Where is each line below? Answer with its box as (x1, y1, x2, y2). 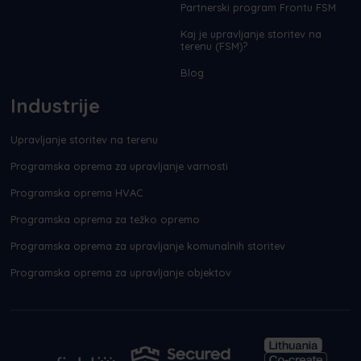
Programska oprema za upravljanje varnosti (10, 160, 228, 173)
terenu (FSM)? (180, 39, 247, 53)
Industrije (10, 93, 100, 118)
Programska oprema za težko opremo (10, 213, 200, 226)
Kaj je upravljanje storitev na (180, 27, 322, 41)
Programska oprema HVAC (10, 186, 143, 200)
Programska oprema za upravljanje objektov (10, 266, 231, 280)
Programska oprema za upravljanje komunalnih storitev (10, 239, 285, 253)
